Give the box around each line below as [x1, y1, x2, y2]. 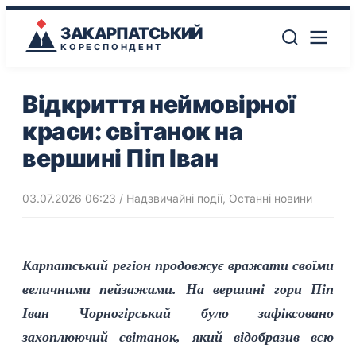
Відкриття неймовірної [22, 90, 296, 118]
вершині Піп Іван [22, 144, 218, 172]
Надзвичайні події [126, 192, 222, 205]
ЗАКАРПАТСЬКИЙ [60, 23, 203, 43]
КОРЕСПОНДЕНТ [60, 41, 163, 52]
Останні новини [229, 192, 312, 205]
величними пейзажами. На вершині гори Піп [22, 281, 334, 297]
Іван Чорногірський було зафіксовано [22, 305, 334, 321]
